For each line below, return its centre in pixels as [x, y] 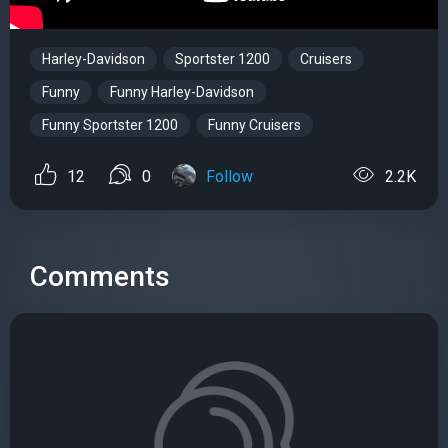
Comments [100, 276]
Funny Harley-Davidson [182, 91]
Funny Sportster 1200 [110, 124]
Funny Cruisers [254, 124]
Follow [229, 176]
